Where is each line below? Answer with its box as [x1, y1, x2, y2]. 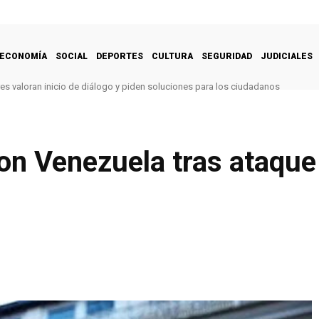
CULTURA [152, 51, 193, 61]
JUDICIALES [261, 51, 313, 61]
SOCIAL [56, 51, 88, 61]
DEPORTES [96, 51, 143, 61]
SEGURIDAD [202, 51, 252, 61]
